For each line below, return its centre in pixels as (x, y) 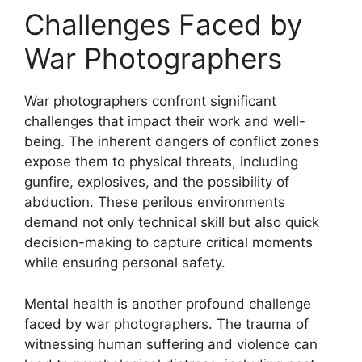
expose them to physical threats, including (161, 162)
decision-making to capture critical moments (168, 242)
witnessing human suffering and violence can (171, 344)
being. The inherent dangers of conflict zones (172, 141)
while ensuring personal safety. (125, 263)
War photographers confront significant (150, 101)
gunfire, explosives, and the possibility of (157, 182)
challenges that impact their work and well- (165, 121)
